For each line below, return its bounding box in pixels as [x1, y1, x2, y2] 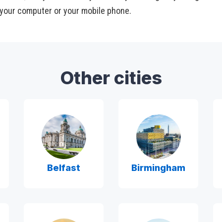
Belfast [47, 163, 80, 173]
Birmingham [131, 163, 185, 173]
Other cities [60, 66, 162, 89]
